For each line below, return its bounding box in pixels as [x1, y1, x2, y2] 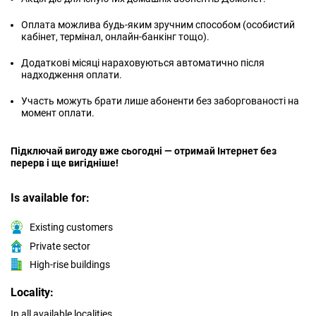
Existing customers [30, 221, 113, 233]
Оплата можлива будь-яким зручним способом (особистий [21, 19, 295, 30]
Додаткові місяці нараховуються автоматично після [21, 57, 265, 68]
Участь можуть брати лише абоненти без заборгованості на [21, 95, 299, 107]
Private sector [30, 241, 90, 253]
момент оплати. [21, 107, 95, 119]
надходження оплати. [21, 69, 122, 80]
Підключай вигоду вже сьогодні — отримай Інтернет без [11, 145, 276, 157]
